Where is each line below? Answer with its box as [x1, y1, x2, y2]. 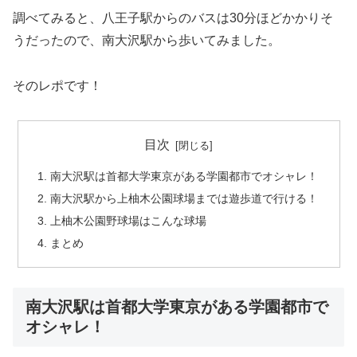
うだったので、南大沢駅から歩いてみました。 [13, 33, 280, 47]
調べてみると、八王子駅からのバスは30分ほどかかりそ [13, 10, 333, 25]
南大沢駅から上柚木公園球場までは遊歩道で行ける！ [49, 191, 318, 205]
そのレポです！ [13, 78, 102, 92]
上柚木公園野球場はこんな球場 [49, 214, 206, 227]
